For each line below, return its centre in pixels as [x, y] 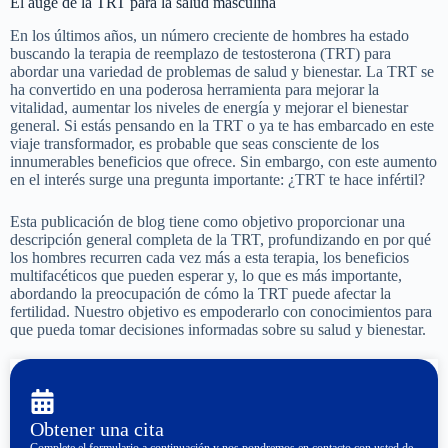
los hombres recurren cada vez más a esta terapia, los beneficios [209, 257]
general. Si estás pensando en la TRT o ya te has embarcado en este [222, 125]
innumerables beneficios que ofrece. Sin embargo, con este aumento [223, 161]
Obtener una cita [97, 428]
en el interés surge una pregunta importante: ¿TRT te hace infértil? [217, 179]
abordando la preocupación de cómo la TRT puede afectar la [200, 293]
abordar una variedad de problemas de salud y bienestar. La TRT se [222, 71]
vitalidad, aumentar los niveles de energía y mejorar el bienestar [209, 107]
